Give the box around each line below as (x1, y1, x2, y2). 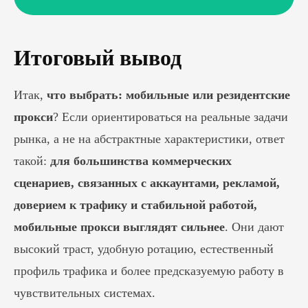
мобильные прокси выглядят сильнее (14, 220, 225, 234)
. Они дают (225, 220, 284, 234)
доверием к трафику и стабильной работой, (14, 198, 257, 212)
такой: (14, 154, 50, 168)
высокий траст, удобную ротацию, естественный (14, 242, 274, 256)
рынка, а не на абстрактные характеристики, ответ (14, 132, 285, 146)
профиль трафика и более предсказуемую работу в (14, 264, 284, 278)
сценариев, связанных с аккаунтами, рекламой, (14, 176, 280, 190)
